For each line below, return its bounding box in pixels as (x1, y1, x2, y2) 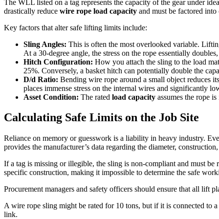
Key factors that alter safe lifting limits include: (4, 23, 147, 32)
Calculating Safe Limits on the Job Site (4, 111, 199, 124)
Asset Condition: (23, 92, 79, 101)
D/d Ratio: (23, 75, 58, 84)
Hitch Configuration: (23, 57, 93, 66)
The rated (79, 92, 112, 101)
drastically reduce (4, 6, 60, 15)
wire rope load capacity (60, 6, 137, 15)
